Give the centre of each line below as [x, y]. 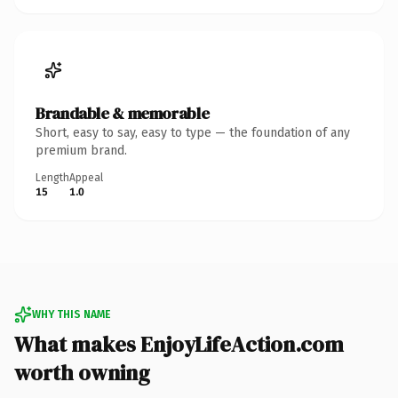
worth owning [82, 372]
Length [52, 177]
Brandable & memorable [123, 113]
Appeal [86, 177]
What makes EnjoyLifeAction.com [179, 344]
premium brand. [81, 150]
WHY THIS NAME [71, 314]
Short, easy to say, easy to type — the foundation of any [193, 132]
